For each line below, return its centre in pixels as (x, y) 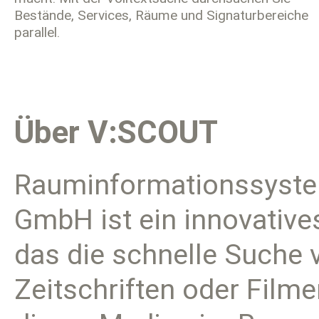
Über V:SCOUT (116, 132)
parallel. (37, 32)
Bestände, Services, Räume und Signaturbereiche (161, 15)
